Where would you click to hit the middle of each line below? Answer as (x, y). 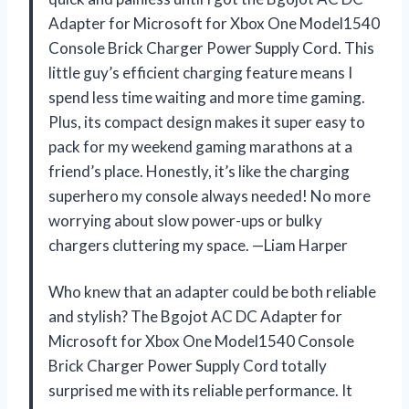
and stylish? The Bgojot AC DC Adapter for (195, 317)
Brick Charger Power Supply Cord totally (188, 366)
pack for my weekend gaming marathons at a (200, 147)
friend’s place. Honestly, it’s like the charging (199, 172)
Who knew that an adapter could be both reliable (212, 292)
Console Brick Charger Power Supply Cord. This (211, 48)
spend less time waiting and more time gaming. (207, 98)
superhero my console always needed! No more (210, 196)
